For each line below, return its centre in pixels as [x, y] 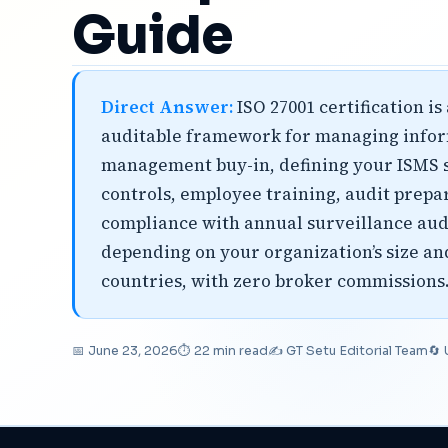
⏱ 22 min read [223, 351]
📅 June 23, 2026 [125, 351]
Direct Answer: [167, 107]
